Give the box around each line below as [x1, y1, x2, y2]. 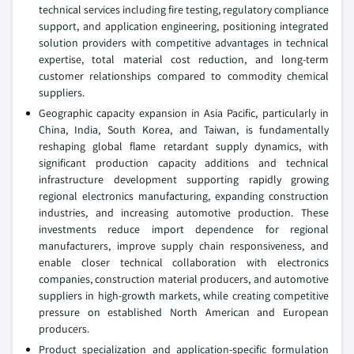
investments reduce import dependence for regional [39, 222, 329, 236]
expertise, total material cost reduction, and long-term [39, 52, 329, 66]
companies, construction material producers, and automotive [39, 272, 329, 286]
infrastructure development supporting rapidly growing [39, 172, 329, 186]
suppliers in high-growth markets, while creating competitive [39, 288, 329, 303]
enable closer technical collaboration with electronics [39, 255, 329, 269]
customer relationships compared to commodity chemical [39, 69, 329, 83]
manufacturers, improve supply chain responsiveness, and [39, 239, 329, 253]
